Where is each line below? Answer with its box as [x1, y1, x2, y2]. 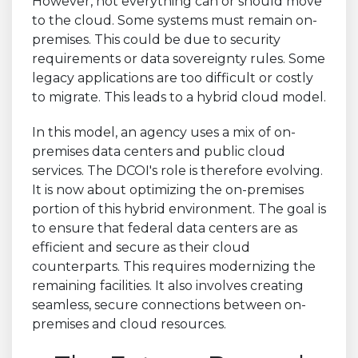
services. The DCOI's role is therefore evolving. [32, 162, 323, 178]
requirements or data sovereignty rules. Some [32, 50, 325, 66]
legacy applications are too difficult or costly [32, 70, 313, 86]
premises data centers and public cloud [32, 143, 285, 159]
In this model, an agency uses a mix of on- [32, 124, 296, 140]
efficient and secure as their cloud [32, 239, 250, 255]
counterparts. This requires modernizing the [32, 258, 316, 274]
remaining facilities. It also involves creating [32, 277, 304, 293]
